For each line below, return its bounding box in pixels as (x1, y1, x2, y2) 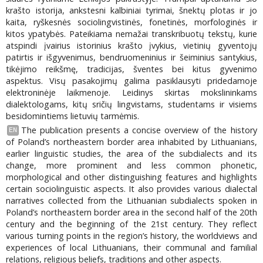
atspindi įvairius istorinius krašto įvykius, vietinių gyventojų (6, 39, 257, 51)
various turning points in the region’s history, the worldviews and (6, 230, 257, 242)
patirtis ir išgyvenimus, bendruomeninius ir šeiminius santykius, (6, 51, 257, 63)
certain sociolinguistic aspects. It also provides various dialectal (6, 183, 257, 195)
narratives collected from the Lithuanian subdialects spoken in (6, 195, 257, 207)
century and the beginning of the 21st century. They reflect (6, 218, 257, 230)
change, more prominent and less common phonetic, (6, 160, 257, 171)
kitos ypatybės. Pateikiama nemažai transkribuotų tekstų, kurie (6, 28, 257, 39)
